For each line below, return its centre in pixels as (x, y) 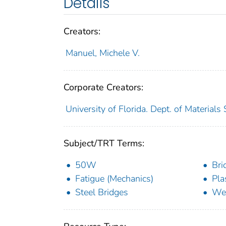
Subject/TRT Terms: (104, 144)
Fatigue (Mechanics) (114, 179)
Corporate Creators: (103, 88)
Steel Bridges (102, 192)
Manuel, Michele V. (102, 53)
